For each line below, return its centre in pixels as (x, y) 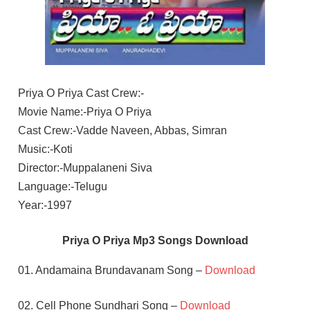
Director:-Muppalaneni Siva (85, 167)
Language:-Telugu (62, 186)
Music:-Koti (45, 149)
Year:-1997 (45, 205)
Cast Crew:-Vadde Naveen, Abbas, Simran (122, 130)
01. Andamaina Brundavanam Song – (111, 270)
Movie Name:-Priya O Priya (84, 111)
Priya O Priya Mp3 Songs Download (155, 240)
